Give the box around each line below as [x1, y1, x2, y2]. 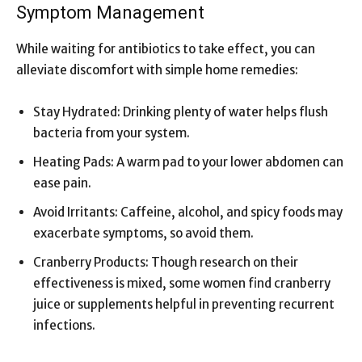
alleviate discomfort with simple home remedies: [16, 61, 298, 78]
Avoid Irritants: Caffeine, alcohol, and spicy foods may [33, 204, 343, 220]
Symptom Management [16, 2, 204, 23]
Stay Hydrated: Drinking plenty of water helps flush [33, 103, 328, 120]
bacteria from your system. [33, 124, 190, 141]
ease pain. [33, 175, 91, 191]
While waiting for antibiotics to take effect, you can [16, 40, 315, 57]
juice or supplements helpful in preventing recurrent [33, 296, 335, 312]
